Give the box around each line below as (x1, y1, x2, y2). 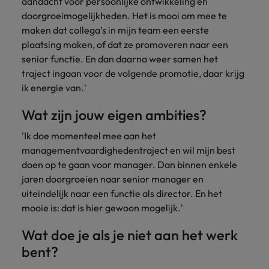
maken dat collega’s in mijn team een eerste (22, 24, 209, 36)
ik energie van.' (22, 82, 86, 94)
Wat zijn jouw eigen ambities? (22, 106, 207, 124)
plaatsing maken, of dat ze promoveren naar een (22, 38, 228, 50)
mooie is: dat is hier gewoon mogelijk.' (22, 202, 183, 214)
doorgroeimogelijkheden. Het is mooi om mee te (22, 10, 227, 22)
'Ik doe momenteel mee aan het (22, 130, 156, 142)
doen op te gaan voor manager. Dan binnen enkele (22, 159, 237, 171)
